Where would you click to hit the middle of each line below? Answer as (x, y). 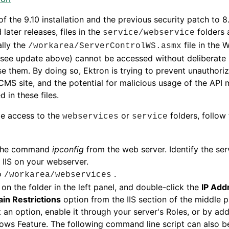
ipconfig (69, 149)
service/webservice (149, 33)
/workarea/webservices (58, 175)
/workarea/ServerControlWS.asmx (105, 46)
